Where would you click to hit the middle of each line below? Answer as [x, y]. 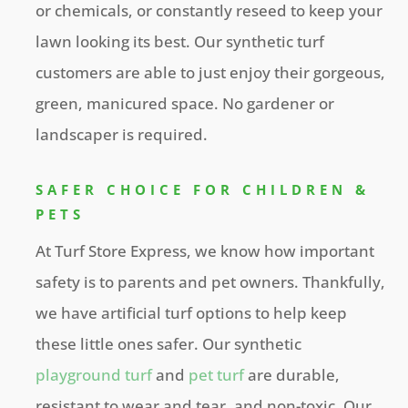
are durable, [292, 375]
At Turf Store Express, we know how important [205, 251]
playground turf [94, 375]
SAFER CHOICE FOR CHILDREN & [203, 189]
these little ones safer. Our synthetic [169, 344]
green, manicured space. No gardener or [185, 103]
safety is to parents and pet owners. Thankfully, [211, 282]
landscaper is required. [122, 134]
